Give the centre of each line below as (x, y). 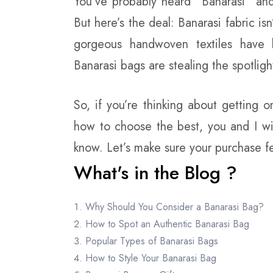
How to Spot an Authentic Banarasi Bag (167, 224)
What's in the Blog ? (155, 173)
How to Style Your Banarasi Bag (151, 258)
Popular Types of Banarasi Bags (152, 241)
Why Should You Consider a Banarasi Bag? (175, 207)
